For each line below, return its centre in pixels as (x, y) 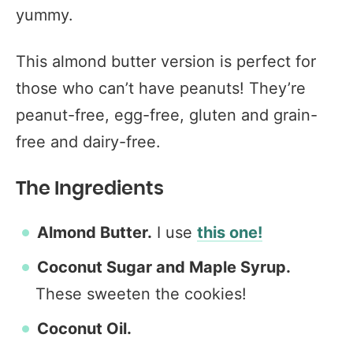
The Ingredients (90, 189)
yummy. (45, 15)
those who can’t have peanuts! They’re (161, 88)
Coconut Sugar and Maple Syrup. (164, 267)
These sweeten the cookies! (141, 294)
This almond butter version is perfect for (166, 61)
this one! (230, 232)
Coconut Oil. (84, 329)
